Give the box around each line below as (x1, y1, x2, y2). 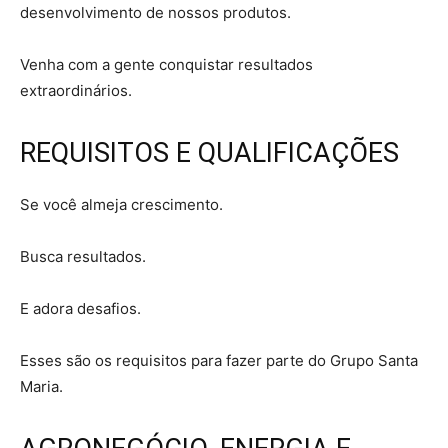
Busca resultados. (20, 247, 146, 267)
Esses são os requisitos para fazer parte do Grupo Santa (20, 351, 418, 371)
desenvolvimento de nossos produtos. (20, 3, 291, 23)
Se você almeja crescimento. (20, 195, 223, 215)
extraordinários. (20, 81, 132, 101)
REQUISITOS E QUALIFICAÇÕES (20, 137, 399, 170)
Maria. (20, 377, 63, 397)
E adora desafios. (20, 299, 141, 319)
